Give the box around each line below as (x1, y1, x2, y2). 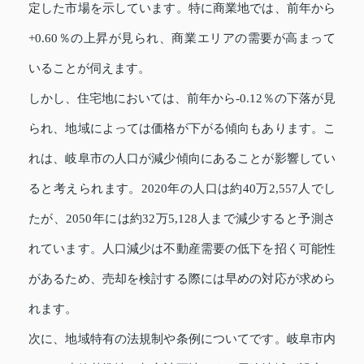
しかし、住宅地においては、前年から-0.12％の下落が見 (28, 92, 336, 106)
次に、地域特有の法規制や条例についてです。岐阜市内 (28, 332, 336, 346)
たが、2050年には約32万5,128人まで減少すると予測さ (28, 212, 336, 226)
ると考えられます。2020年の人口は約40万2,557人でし (28, 182, 336, 196)
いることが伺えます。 (28, 62, 150, 76)
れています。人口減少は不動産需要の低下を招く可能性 (28, 242, 336, 256)
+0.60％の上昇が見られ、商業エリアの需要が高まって (28, 32, 336, 45)
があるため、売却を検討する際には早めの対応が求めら (28, 272, 336, 286)
